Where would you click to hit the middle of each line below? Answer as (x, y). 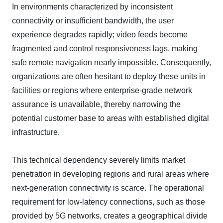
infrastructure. (36, 132)
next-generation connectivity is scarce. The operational (108, 188)
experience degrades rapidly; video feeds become (100, 35)
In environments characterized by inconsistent (92, 7)
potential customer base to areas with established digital (111, 118)
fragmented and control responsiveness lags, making (105, 49)
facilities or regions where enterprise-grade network (102, 90)
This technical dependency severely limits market (99, 160)
